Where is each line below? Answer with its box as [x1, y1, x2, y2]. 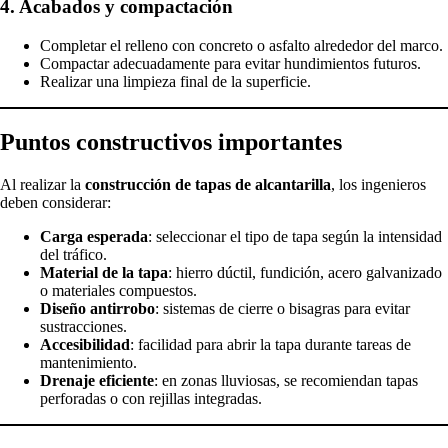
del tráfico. [40, 245, 107, 263]
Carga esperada [40, 227, 148, 245]
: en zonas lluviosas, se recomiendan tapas [154, 371, 418, 389]
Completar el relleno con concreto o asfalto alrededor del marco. [40, 36, 443, 54]
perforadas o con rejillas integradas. [40, 389, 262, 407]
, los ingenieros [331, 175, 426, 193]
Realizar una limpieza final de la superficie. [40, 72, 311, 90]
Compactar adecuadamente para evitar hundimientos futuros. [40, 54, 421, 72]
